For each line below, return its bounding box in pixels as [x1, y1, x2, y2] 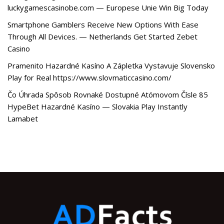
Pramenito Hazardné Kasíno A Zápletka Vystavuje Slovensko [7, 60, 215, 70]
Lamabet [7, 113, 38, 123]
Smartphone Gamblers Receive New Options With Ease [7, 19, 198, 29]
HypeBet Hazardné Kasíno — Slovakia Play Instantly [7, 101, 187, 111]
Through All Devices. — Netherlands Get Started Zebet [7, 31, 197, 41]
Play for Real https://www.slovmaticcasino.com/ [7, 72, 171, 82]
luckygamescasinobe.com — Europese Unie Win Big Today [7, 2, 208, 12]
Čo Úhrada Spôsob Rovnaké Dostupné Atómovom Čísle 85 [7, 89, 208, 99]
